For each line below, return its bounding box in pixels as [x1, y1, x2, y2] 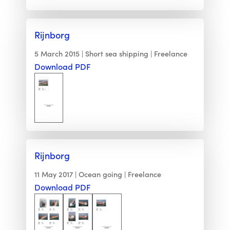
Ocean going [78, 169, 122, 180]
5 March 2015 [34, 48, 80, 59]
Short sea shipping [85, 48, 148, 59]
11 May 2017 [34, 169, 73, 180]
